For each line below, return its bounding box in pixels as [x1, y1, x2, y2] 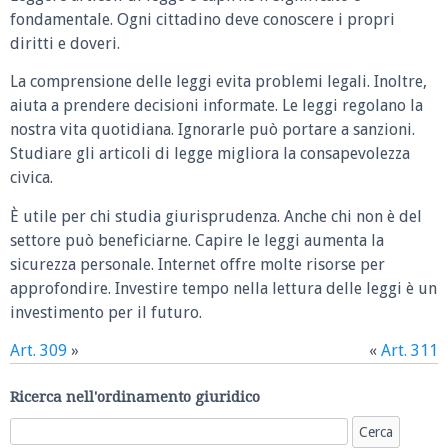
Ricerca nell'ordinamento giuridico [10, 387, 260, 406]
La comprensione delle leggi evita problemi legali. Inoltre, [10, 72, 427, 92]
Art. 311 [381, 341, 438, 361]
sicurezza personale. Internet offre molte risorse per [10, 254, 385, 274]
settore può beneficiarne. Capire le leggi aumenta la [10, 230, 384, 250]
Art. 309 [10, 341, 67, 361]
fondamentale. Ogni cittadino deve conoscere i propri [10, 9, 395, 29]
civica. [10, 168, 53, 188]
